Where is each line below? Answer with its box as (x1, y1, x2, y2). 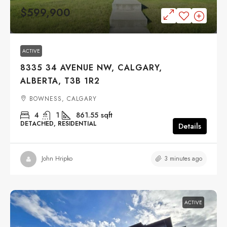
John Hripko (42, 154, 72, 164)
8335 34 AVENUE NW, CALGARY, (20, 61, 162, 73)
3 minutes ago (164, 154, 202, 163)
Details (178, 120, 201, 132)
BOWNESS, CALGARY (29, 94, 97, 103)
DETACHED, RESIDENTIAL (20, 119, 97, 128)
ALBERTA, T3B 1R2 (20, 74, 100, 87)
